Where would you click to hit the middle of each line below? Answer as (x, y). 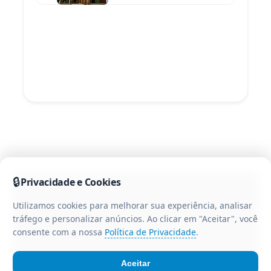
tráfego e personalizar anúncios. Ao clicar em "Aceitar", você (135, 219)
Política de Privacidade (150, 232)
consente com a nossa (59, 232)
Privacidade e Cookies (71, 182)
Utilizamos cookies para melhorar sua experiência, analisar (132, 205)
